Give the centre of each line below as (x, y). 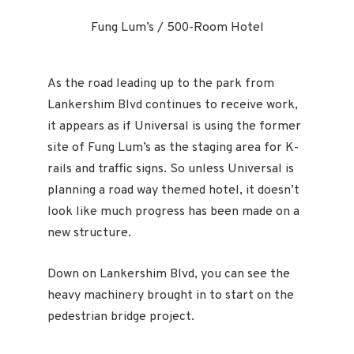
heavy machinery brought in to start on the (171, 295)
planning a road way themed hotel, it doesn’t (173, 191)
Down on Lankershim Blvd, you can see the (169, 274)
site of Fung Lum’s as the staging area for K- (173, 148)
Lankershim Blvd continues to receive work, (173, 105)
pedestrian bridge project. (121, 316)
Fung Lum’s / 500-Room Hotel (177, 27)
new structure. (89, 233)
